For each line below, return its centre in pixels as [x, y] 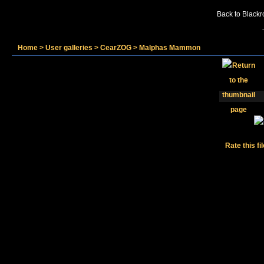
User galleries [69, 48]
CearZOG [116, 48]
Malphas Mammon [170, 48]
